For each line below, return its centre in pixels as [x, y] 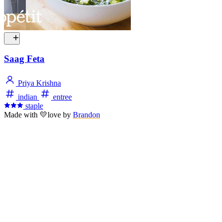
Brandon [86, 115]
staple [34, 106]
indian [28, 97]
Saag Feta [24, 59]
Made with [22, 115]
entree [61, 97]
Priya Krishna [38, 83]
